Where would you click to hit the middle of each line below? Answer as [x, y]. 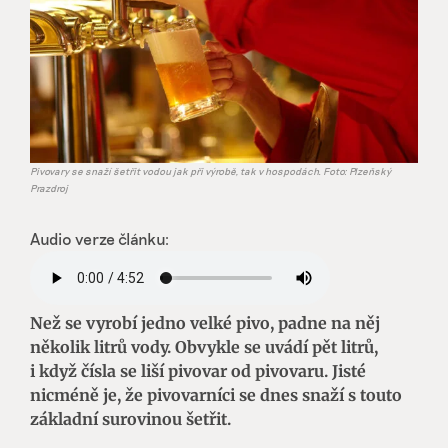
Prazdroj [49, 187]
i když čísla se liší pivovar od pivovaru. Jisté [198, 370]
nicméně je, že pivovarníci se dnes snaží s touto [216, 394]
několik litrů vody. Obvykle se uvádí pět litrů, [204, 346]
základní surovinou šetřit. [130, 418]
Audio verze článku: [99, 238]
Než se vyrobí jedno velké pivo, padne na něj [205, 322]
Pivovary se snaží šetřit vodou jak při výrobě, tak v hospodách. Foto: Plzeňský [210, 170]
